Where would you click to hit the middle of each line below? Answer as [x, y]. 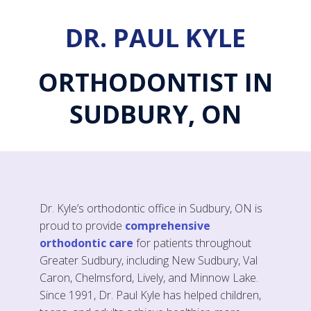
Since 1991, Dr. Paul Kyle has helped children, [150, 295]
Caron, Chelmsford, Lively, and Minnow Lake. [149, 277]
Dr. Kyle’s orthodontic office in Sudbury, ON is [151, 208]
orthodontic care [86, 243]
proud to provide [82, 225]
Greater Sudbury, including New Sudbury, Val [148, 260]
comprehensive [167, 225]
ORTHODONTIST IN [155, 82]
